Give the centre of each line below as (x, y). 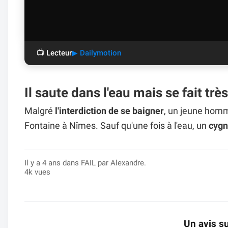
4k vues (37, 172)
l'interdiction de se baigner (109, 111)
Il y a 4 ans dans (53, 163)
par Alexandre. (121, 163)
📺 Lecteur (54, 53)
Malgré (40, 111)
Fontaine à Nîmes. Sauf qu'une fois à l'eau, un (117, 126)
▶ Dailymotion (96, 53)
